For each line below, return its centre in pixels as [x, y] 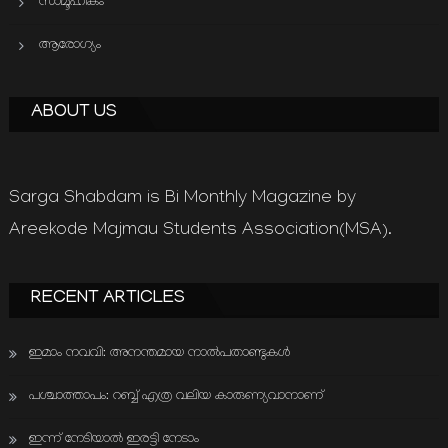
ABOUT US [73, 113]
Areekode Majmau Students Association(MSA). [200, 232]
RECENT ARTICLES [107, 299]
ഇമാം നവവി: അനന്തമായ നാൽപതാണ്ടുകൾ [159, 354]
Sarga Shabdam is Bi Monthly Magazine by [182, 200]
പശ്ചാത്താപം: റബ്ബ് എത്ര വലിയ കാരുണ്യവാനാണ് [175, 397]
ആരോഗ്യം [69, 46]
